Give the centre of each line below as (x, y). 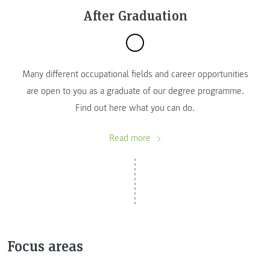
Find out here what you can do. (135, 108)
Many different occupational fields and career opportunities (135, 74)
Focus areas (45, 246)
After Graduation (135, 15)
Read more (131, 138)
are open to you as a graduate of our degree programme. (135, 91)
